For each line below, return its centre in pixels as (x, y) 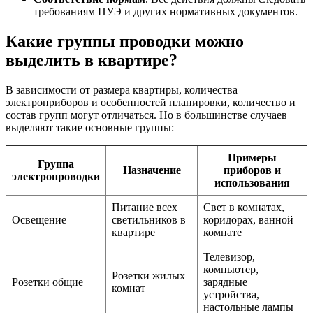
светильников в (149, 220)
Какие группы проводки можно (125, 42)
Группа (56, 164)
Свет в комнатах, (244, 208)
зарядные (225, 282)
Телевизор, (229, 257)
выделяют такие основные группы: (90, 128)
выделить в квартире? (92, 60)
